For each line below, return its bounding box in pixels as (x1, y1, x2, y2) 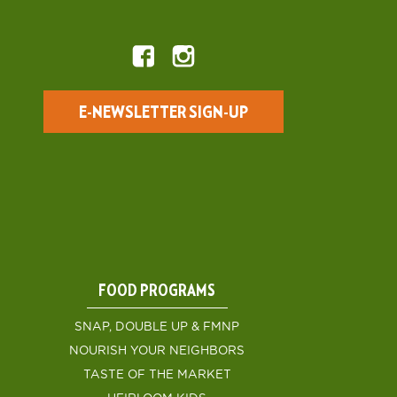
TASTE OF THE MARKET (82, 369, 231, 382)
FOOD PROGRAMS (98, 283, 215, 300)
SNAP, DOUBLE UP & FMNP (74, 321, 239, 334)
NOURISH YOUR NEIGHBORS (69, 345, 245, 358)
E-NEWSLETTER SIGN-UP (78, 104, 248, 121)
